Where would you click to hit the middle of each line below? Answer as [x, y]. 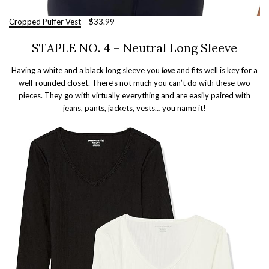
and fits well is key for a [216, 70]
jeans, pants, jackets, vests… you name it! [134, 108]
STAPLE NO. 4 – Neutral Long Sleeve [134, 47]
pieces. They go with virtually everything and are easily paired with [134, 95]
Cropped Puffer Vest [45, 21]
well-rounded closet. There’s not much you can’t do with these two [134, 83]
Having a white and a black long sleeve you [86, 70]
